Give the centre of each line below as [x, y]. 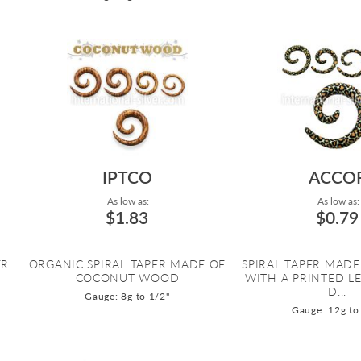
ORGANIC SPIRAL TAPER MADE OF [127, 264]
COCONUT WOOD [127, 278]
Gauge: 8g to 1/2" [127, 297]
